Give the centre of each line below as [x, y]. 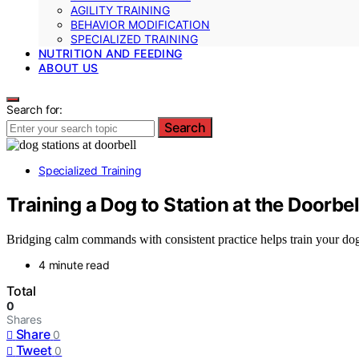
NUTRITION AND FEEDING [111, 53]
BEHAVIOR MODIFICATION [140, 24]
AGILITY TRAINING [120, 10]
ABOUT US [69, 68]
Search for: [35, 109]
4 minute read [74, 264]
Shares [24, 319]
